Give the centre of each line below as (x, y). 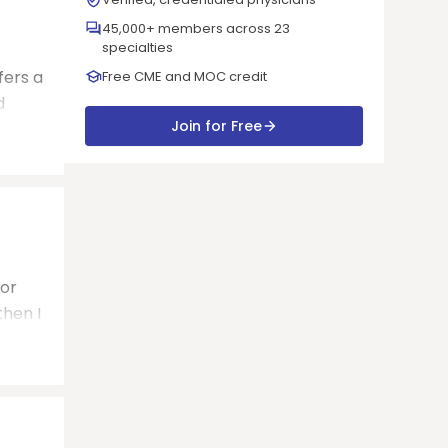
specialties (137, 47)
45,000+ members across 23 (196, 28)
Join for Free (216, 126)
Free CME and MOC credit (184, 76)
